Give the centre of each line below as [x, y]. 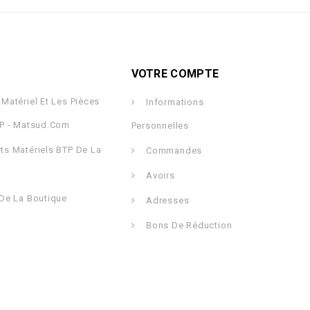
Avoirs [159, 176]
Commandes [173, 151]
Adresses [166, 201]
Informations [174, 102]
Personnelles [160, 126]
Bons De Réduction [188, 226]
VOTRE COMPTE [175, 74]
